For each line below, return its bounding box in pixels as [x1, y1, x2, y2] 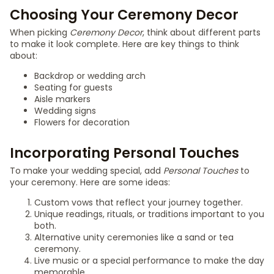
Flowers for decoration [34, 116, 130, 128]
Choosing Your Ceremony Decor [10, 5, 239, 24]
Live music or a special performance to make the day [34, 254, 264, 267]
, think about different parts [143, 26, 261, 39]
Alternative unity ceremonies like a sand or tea [34, 231, 234, 243]
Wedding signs [34, 105, 96, 117]
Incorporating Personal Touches [10, 143, 239, 163]
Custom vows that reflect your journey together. [34, 196, 243, 209]
